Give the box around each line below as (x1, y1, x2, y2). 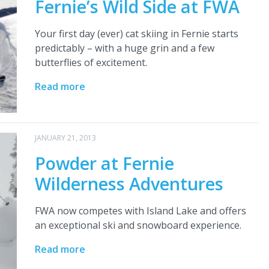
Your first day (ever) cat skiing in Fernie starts (34, 27, 238, 41)
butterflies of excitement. (34, 56, 147, 70)
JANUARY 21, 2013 (34, 133, 96, 144)
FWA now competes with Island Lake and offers (34, 204, 246, 218)
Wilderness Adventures (34, 172, 223, 196)
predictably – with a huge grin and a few (34, 41, 214, 55)
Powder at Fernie (34, 151, 174, 175)
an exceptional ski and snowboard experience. (34, 219, 241, 232)
